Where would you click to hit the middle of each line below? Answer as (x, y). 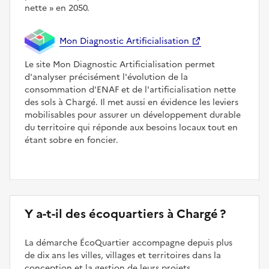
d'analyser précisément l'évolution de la (106, 77)
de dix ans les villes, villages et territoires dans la (123, 256)
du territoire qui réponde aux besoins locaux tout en (131, 128)
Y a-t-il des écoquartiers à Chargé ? (125, 214)
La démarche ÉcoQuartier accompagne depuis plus (128, 243)
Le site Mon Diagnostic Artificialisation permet (120, 65)
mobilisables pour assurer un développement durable (133, 115)
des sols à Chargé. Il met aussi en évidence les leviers (131, 103)
